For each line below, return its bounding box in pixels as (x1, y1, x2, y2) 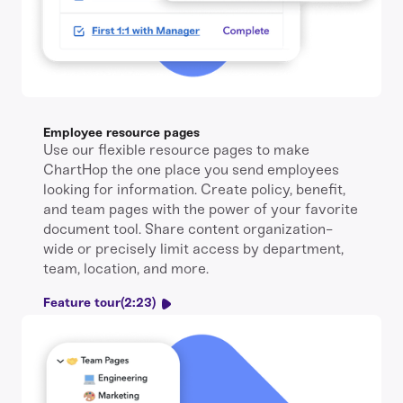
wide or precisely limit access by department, (43, 240, 344, 257)
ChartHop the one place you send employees (43, 161, 339, 178)
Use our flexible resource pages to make (43, 141, 309, 158)
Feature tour (43, 295, 121, 310)
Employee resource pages (43, 125, 200, 140)
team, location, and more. (43, 260, 209, 277)
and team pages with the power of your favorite (43, 201, 358, 218)
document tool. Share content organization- (43, 220, 333, 237)
